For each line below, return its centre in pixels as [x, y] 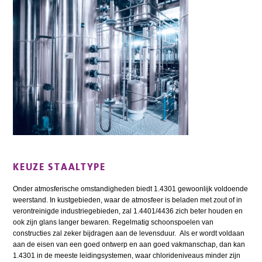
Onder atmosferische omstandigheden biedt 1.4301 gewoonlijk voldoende [131, 189]
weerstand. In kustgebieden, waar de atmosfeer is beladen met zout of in [128, 200]
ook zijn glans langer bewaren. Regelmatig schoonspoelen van [113, 222]
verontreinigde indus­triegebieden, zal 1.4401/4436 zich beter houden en [128, 211]
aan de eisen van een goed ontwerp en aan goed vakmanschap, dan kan [129, 244]
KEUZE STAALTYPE [59, 166]
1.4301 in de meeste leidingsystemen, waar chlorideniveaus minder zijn [127, 255]
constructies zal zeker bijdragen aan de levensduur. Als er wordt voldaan [129, 233]
